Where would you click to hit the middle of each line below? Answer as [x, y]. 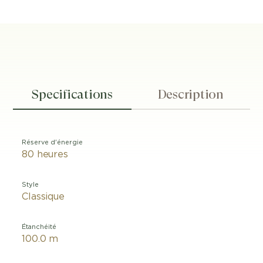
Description [190, 94]
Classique [43, 197]
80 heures [45, 154]
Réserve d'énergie [53, 142]
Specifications [72, 94]
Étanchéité [39, 227]
